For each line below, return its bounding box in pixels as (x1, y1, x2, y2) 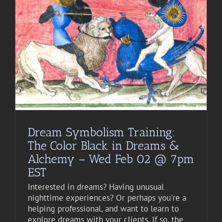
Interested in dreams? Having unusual (28, 181, 164, 193)
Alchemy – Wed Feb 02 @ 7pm (28, 152, 194, 166)
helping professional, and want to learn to (28, 203, 179, 215)
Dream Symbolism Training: (28, 125, 175, 140)
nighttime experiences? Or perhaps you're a (28, 192, 186, 204)
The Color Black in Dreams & (28, 138, 179, 153)
